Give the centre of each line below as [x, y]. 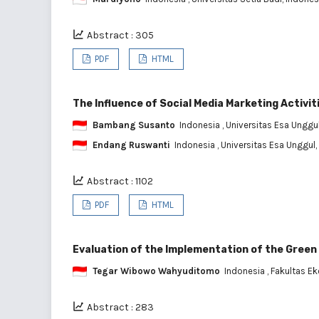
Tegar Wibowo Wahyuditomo [156, 271]
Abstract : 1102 [120, 181]
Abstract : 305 [120, 35]
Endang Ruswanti [131, 145]
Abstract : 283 [120, 307]
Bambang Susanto [134, 125]
